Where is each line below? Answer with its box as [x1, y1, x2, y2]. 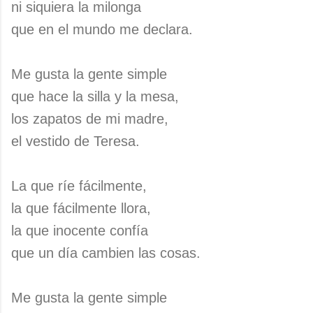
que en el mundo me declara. [11, 22, 193, 37]
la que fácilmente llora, [11, 201, 151, 216]
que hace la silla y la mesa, [11, 89, 179, 104]
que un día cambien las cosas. [11, 245, 201, 261]
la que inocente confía [11, 223, 148, 238]
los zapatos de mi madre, [11, 111, 168, 126]
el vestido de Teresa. [11, 133, 140, 149]
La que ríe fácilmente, [11, 178, 147, 194]
